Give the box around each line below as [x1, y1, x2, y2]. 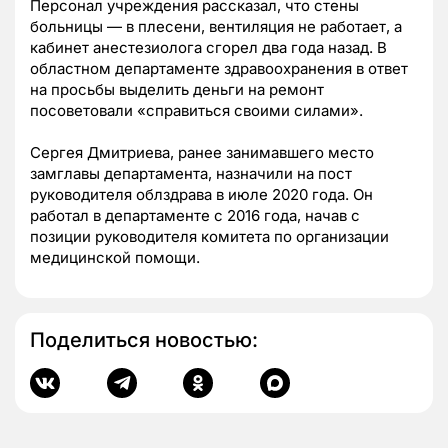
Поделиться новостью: [30, 328, 258, 353]
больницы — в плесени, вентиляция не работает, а [30, 17, 402, 37]
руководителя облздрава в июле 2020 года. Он [30, 185, 373, 205]
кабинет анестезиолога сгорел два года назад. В [30, 38, 387, 58]
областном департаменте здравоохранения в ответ [30, 59, 408, 79]
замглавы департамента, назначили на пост [30, 164, 352, 184]
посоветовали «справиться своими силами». [30, 101, 363, 121]
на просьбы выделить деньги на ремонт [30, 80, 324, 100]
